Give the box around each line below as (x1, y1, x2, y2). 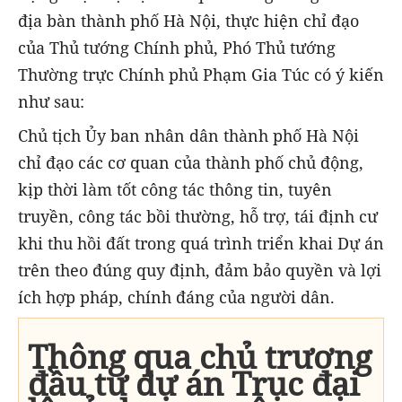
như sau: (18, 90, 84, 112)
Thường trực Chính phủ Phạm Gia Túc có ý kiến (18, 63, 384, 85)
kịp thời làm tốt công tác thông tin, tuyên (18, 178, 332, 200)
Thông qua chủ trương (28, 335, 371, 380)
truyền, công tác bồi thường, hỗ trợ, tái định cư (18, 205, 378, 227)
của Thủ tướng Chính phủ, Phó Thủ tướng (18, 36, 336, 58)
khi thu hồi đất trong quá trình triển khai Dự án (18, 232, 384, 254)
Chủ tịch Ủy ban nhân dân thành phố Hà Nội (18, 124, 359, 146)
